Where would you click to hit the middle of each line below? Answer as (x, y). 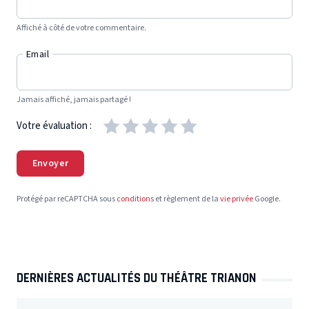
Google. (267, 199)
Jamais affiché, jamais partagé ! (74, 99)
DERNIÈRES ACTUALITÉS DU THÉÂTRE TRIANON (137, 278)
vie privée (237, 199)
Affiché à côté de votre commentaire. (81, 28)
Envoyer (50, 164)
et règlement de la (187, 199)
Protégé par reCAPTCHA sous (67, 199)
